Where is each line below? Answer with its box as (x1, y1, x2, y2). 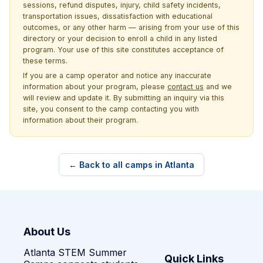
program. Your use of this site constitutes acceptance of (23, 45, 224, 54)
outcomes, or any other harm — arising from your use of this (23, 22, 240, 32)
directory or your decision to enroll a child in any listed (23, 33, 217, 43)
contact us (167, 82, 204, 91)
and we (204, 82, 232, 91)
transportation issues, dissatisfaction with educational (23, 11, 213, 21)
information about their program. (23, 115, 138, 124)
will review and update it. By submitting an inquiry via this (23, 93, 224, 102)
